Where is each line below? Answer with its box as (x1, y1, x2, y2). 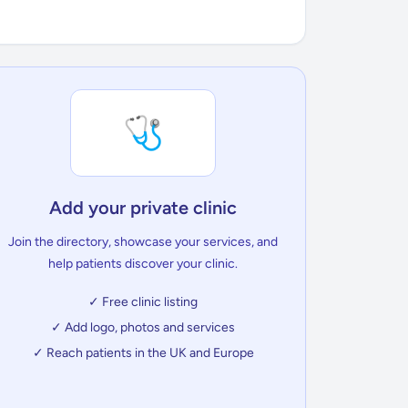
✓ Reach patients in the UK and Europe (32, 345, 254, 361)
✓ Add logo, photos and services (51, 320, 236, 335)
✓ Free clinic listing (88, 294, 199, 310)
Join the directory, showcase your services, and (8, 234, 279, 250)
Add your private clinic (49, 197, 238, 219)
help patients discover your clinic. (48, 256, 239, 271)
